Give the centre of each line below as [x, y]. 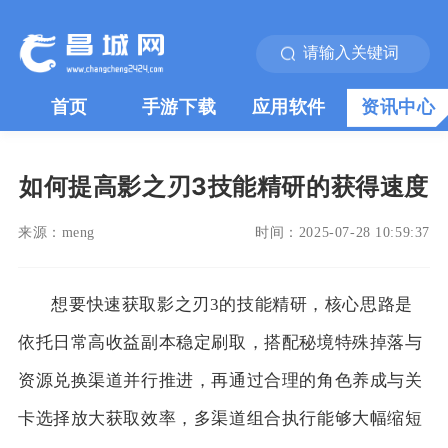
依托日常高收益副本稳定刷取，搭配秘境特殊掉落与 [220, 342]
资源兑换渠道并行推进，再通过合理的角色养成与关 [220, 380]
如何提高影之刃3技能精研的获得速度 [224, 187]
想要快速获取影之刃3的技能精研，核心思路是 [232, 304]
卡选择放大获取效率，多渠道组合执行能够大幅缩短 [220, 418]
